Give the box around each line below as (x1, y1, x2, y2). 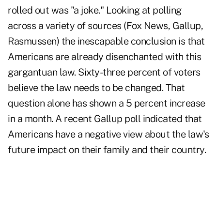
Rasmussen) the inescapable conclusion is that (8, 35, 205, 47)
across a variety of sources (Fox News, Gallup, (8, 20, 203, 32)
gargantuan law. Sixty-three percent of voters (8, 66, 201, 78)
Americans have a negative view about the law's (8, 128, 209, 140)
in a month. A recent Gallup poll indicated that (8, 113, 202, 125)
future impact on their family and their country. (8, 144, 206, 156)
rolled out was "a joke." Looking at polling (8, 4, 182, 16)
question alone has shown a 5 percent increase (8, 97, 205, 109)
